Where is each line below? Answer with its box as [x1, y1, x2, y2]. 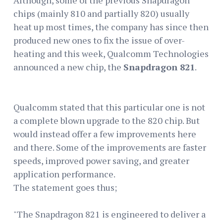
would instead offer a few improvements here [13, 127, 196, 140]
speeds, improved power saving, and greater [13, 154, 189, 166]
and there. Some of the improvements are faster [13, 141, 206, 153]
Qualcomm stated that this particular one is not [13, 101, 205, 113]
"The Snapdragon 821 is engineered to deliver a [13, 208, 206, 220]
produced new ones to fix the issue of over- [13, 34, 185, 46]
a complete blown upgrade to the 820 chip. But [13, 114, 200, 126]
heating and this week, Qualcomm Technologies [13, 47, 209, 59]
